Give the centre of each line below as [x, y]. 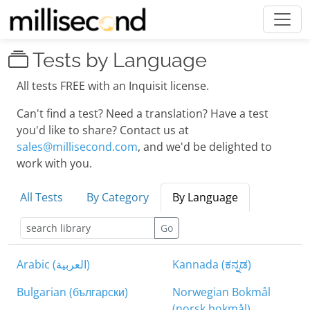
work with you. [54, 163]
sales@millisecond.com [77, 147]
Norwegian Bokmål [221, 292]
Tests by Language [118, 60]
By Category [118, 197]
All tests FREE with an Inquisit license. [113, 86]
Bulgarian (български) [72, 292]
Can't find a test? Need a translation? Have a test [143, 113]
